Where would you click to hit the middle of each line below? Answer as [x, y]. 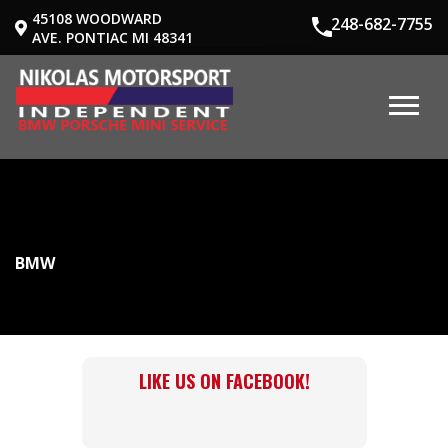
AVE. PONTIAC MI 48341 [112, 37]
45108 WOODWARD [97, 18]
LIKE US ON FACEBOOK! [224, 380]
